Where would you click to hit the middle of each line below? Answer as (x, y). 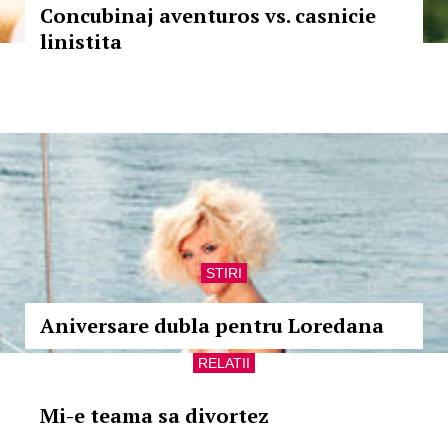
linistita (81, 41)
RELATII (224, 363)
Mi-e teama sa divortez (154, 415)
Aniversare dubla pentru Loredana (212, 325)
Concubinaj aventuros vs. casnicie (208, 15)
